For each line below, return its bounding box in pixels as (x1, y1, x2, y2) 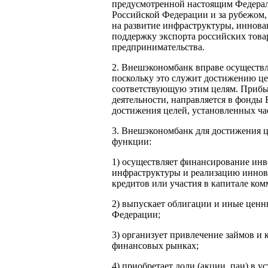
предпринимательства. (112, 41, 205, 52)
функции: (112, 136, 151, 147)
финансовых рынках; (112, 240, 199, 251)
